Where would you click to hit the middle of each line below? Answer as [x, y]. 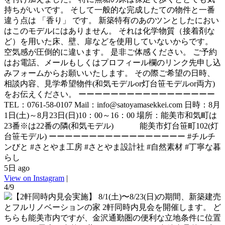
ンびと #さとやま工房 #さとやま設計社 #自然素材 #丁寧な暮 [113, 147]
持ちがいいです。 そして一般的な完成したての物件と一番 [109, 10]
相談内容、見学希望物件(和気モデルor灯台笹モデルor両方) [109, 83]
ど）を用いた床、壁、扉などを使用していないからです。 [108, 41]
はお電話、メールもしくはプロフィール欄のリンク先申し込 [113, 62]
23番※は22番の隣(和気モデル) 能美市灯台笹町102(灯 [111, 126]
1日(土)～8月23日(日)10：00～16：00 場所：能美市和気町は [110, 115]
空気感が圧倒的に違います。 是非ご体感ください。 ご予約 [110, 52]
